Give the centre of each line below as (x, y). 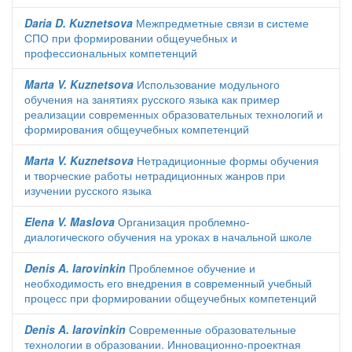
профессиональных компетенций (111, 53)
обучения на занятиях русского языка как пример (152, 99)
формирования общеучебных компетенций (137, 129)
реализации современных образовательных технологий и (174, 114)
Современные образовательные (211, 329)
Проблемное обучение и (191, 268)
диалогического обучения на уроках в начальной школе (168, 236)
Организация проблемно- (182, 222)
